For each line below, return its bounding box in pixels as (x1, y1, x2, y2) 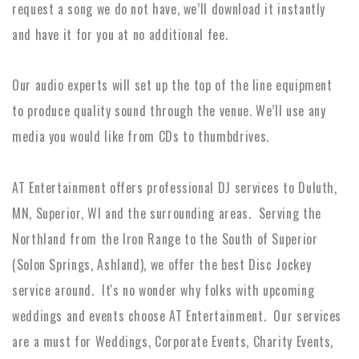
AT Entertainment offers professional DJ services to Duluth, (12, 177, 337, 197)
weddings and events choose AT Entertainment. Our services (12, 305, 342, 325)
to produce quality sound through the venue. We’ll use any (12, 100, 326, 120)
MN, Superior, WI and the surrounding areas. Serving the (12, 203, 321, 223)
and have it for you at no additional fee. (12, 24, 228, 44)
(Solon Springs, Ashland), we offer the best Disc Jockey (12, 254, 312, 274)
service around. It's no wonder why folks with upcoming (12, 280, 315, 300)
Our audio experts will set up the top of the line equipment (12, 75, 333, 95)
